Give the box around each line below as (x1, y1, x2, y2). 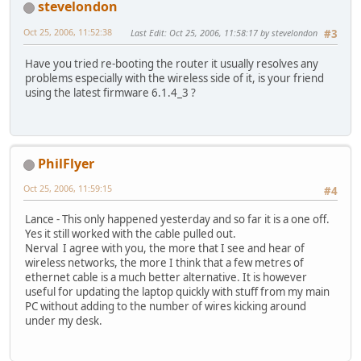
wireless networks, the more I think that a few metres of (25, 255, 304, 270)
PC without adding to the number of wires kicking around (25, 298, 306, 313)
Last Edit (131, 27, 164, 39)
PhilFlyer (38, 155, 94, 173)
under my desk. (25, 313, 102, 328)
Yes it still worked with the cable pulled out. (25, 226, 236, 241)
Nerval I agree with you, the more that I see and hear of (25, 240, 305, 255)
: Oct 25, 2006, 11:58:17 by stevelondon (164, 27, 317, 39)
